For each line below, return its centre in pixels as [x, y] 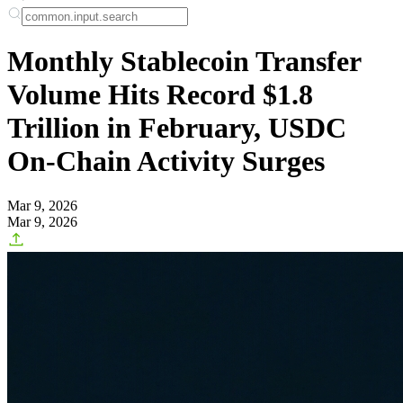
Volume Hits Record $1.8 [160, 95]
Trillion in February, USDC [177, 128]
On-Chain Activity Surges [166, 161]
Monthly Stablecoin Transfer [184, 62]
